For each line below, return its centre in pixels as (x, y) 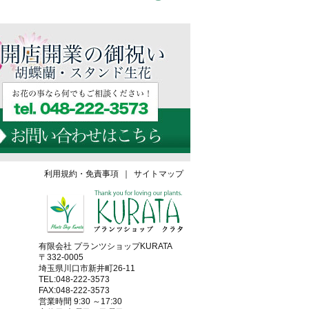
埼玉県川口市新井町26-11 (87, 268)
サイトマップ (159, 174)
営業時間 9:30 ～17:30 (80, 301)
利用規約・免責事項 (81, 174)
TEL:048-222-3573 (74, 279)
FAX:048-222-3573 (74, 290)
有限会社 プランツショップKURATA (106, 246)
